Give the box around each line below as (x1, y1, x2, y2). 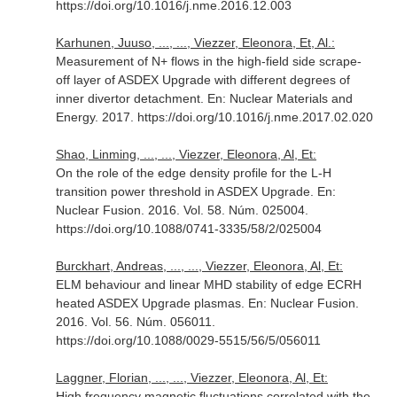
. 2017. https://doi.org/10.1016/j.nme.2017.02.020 (94, 110, 373, 124)
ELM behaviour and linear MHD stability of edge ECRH (55, 277, 362, 292)
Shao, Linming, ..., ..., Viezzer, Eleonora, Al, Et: (55, 147, 316, 161)
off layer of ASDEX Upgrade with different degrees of (55, 73, 350, 87)
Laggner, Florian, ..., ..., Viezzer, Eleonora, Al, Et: (55, 370, 328, 385)
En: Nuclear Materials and (206, 91, 353, 105)
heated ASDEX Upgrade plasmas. (55, 296, 248, 310)
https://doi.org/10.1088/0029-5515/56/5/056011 (55, 333, 321, 347)
